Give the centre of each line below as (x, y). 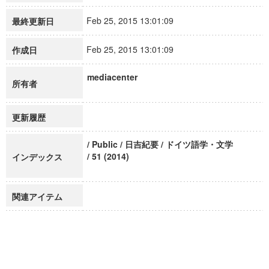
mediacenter (112, 77)
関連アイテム (37, 196)
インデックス (37, 157)
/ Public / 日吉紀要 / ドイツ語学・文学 (160, 144)
